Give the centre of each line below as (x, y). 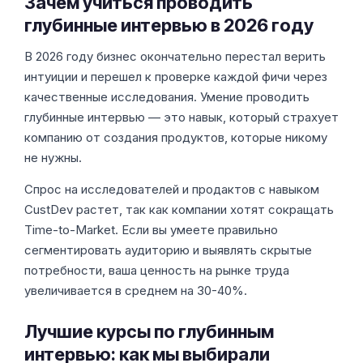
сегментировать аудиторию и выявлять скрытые (168, 250)
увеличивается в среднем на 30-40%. (136, 290)
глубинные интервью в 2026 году (169, 25)
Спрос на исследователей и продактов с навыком (172, 189)
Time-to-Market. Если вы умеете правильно (151, 230)
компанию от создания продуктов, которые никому (176, 137)
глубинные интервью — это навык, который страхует (181, 117)
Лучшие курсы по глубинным (149, 331)
